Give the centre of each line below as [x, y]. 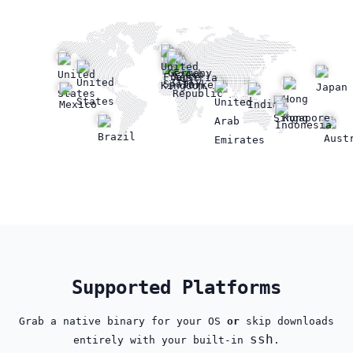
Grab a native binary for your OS [123, 321]
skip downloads [287, 321]
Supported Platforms [176, 287]
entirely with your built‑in [162, 340]
